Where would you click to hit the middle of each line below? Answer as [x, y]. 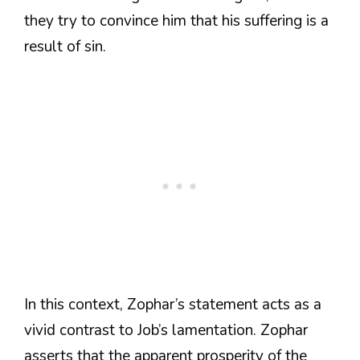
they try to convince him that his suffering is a [176, 21]
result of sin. [65, 47]
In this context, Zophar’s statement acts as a [173, 304]
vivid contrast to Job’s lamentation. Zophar [166, 330]
